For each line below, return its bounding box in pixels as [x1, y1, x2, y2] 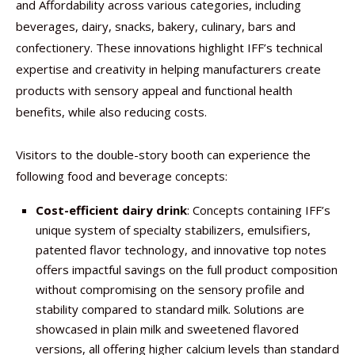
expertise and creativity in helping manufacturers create [16, 61, 321, 77]
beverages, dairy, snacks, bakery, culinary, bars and [16, 18, 296, 34]
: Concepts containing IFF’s [187, 202, 330, 218]
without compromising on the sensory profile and [36, 281, 304, 297]
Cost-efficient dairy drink [36, 202, 187, 218]
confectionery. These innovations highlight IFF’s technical [16, 40, 323, 55]
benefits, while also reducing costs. [16, 104, 207, 120]
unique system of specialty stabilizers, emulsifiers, [36, 222, 311, 238]
